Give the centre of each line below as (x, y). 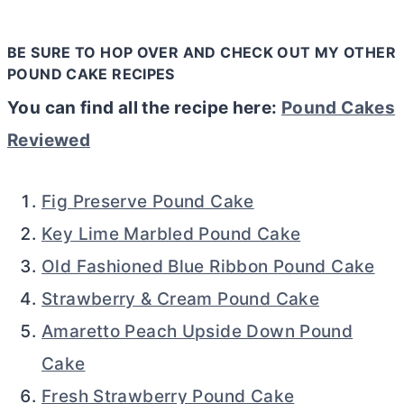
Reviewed (49, 140)
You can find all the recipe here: (144, 107)
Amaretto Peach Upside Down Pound (197, 331)
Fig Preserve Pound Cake (148, 201)
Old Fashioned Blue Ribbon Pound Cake (208, 266)
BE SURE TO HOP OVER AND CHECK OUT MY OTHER (202, 52)
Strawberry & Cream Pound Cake (181, 298)
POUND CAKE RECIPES (91, 73)
